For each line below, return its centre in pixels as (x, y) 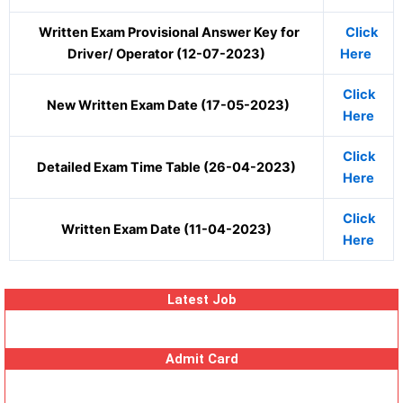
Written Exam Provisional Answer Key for (166, 32)
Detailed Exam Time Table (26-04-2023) (166, 167)
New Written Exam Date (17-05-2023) (166, 105)
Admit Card (201, 359)
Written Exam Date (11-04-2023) (166, 229)
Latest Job (201, 300)
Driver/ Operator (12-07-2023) (166, 54)
